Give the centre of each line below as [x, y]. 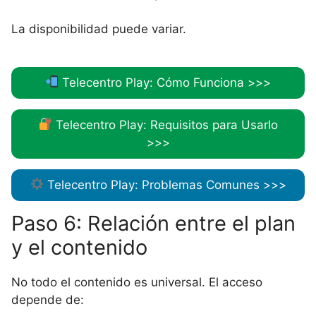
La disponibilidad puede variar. [99, 29]
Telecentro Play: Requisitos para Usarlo [165, 124]
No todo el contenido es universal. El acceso [137, 282]
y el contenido [79, 247]
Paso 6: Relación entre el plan [153, 223]
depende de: [48, 299]
